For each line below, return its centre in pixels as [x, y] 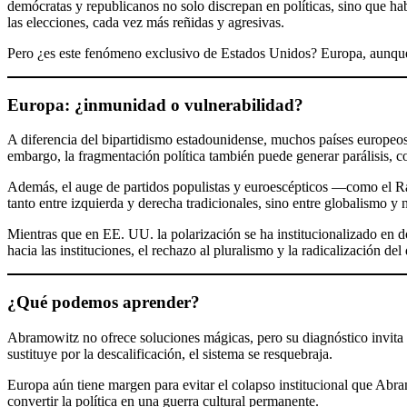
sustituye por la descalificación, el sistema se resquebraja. [170, 353]
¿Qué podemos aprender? [104, 302]
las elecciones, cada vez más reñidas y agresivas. [146, 22]
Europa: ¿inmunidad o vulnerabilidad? [155, 104]
